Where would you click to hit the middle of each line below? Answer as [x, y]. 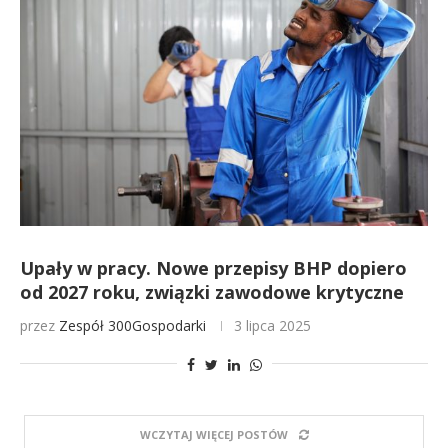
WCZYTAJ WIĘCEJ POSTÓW [213, 434]
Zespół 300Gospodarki [132, 325]
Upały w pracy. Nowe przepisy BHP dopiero [213, 268]
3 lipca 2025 [272, 325]
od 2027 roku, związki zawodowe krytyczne [212, 292]
